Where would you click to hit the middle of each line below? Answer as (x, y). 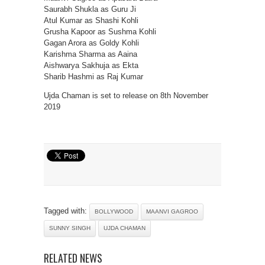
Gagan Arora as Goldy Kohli (91, 43)
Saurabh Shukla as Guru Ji (90, 9)
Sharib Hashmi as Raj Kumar (93, 77)
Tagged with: (67, 211)
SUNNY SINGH (70, 228)
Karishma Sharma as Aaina (91, 54)
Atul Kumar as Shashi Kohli (91, 20)
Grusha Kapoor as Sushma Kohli (100, 32)
